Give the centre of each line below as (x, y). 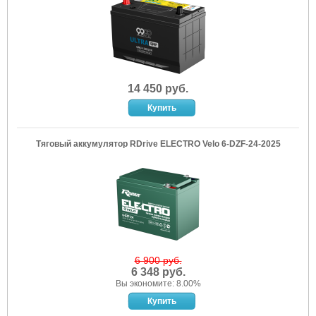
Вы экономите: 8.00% (158, 284)
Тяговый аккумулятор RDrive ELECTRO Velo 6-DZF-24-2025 (158, 144)
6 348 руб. (158, 272)
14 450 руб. (158, 89)
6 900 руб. (158, 260)
